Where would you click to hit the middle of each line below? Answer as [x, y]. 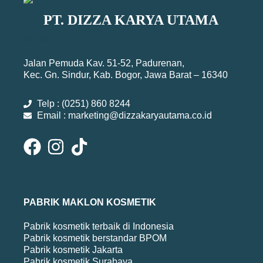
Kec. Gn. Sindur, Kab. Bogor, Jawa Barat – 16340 [126, 75]
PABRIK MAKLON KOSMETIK [90, 203]
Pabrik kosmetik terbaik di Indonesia [99, 227]
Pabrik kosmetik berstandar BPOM [95, 238]
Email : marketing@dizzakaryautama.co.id [124, 116]
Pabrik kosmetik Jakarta [73, 250]
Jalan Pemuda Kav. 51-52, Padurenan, [104, 63]
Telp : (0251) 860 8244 [83, 104]
